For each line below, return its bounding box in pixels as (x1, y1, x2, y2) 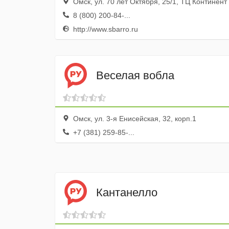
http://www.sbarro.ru (71, 25, 138, 33)
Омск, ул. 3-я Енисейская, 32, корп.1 (71, 114, 196, 123)
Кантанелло (96, 186, 157, 199)
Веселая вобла (96, 68, 174, 82)
